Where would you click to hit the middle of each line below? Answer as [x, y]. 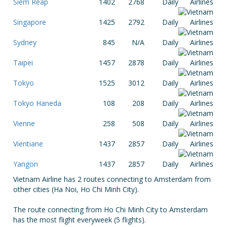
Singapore [30, 22]
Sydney [25, 42]
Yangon [26, 164]
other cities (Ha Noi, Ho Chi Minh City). [76, 189]
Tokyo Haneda [37, 103]
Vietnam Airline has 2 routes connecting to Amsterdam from [112, 179]
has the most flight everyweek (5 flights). [80, 220]
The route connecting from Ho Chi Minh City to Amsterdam [111, 210]
